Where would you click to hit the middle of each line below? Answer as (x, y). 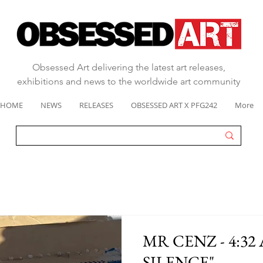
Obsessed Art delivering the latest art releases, (129, 67)
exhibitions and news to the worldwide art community (129, 81)
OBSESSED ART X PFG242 (174, 105)
